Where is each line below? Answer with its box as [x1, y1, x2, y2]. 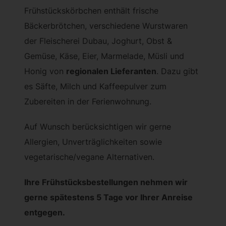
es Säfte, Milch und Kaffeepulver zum [24, 81, 167, 91]
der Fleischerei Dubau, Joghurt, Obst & [24, 35, 173, 46]
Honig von [24, 66, 67, 76]
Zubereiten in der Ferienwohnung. [24, 96, 152, 106]
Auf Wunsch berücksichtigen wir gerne [24, 121, 172, 132]
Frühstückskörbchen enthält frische [24, 5, 159, 16]
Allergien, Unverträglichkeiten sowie [24, 136, 162, 147]
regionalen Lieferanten [66, 66, 157, 76]
